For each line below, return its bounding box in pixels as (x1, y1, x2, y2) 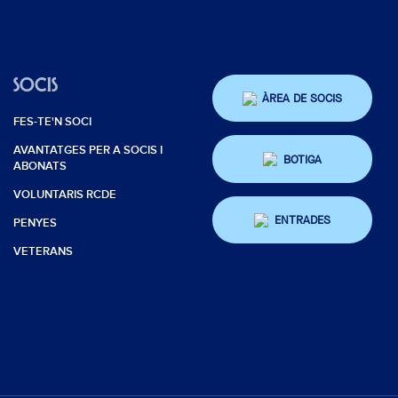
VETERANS (12, 243, 73, 259)
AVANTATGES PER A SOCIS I (12, 142, 163, 157)
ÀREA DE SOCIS (262, 91, 343, 107)
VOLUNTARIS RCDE (12, 187, 116, 202)
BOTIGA (283, 151, 322, 167)
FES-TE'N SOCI (12, 114, 92, 129)
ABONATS (12, 158, 67, 173)
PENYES (12, 215, 57, 230)
